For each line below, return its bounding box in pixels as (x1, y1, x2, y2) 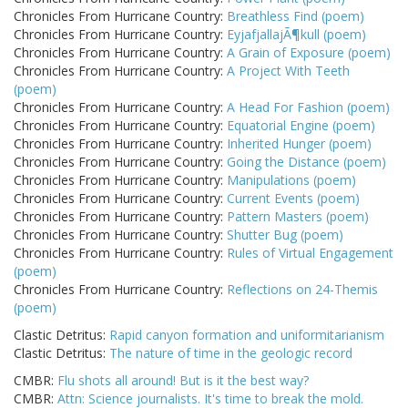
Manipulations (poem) (227, 171, 356, 189)
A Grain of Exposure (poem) (227, 44, 391, 62)
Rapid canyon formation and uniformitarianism (109, 326, 384, 344)
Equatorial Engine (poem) (227, 117, 375, 135)
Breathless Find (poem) (227, 7, 364, 25)
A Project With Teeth (227, 62, 350, 80)
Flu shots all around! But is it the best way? (57, 372, 309, 390)
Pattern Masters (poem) (227, 208, 369, 226)
